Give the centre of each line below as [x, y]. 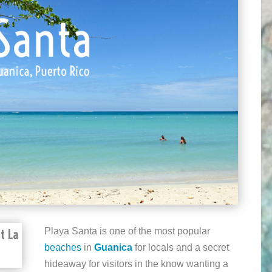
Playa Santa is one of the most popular [127, 231]
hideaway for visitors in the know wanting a [137, 264]
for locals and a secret [181, 248]
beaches [63, 248]
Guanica [114, 248]
